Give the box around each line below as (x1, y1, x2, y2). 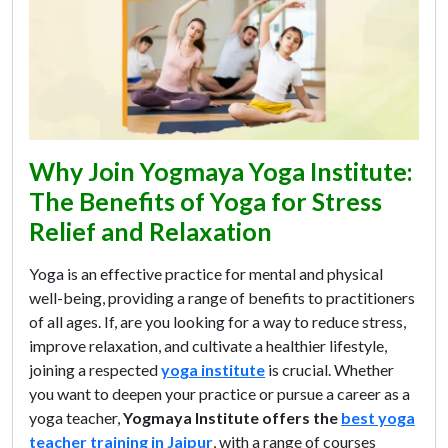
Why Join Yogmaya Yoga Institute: (29, 155, 413, 186)
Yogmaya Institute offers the (123, 407, 341, 427)
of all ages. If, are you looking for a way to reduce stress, (29, 311, 406, 331)
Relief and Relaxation (29, 215, 272, 246)
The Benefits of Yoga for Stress (29, 185, 382, 216)
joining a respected (29, 359, 161, 379)
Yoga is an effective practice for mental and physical (29, 263, 383, 283)
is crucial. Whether (265, 359, 394, 379)
